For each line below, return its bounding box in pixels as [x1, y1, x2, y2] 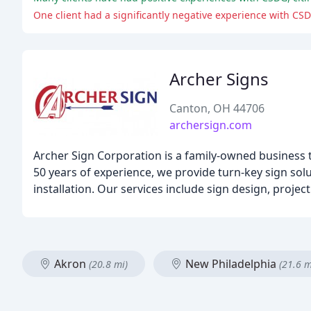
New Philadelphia [183, 256, 279, 271]
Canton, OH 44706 [169, 101, 264, 116]
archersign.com [169, 117, 252, 133]
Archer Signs [169, 67, 269, 90]
